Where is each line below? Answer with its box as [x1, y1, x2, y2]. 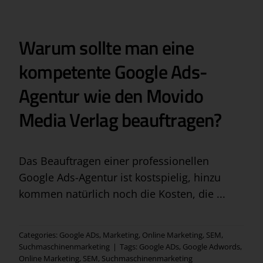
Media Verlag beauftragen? [18, 106, 221, 134]
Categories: [18, 230, 59, 241]
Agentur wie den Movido [18, 82, 204, 110]
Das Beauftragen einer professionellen [18, 154, 209, 168]
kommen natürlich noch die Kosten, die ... [18, 187, 225, 201]
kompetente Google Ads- [18, 58, 207, 86]
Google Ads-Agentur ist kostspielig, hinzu [18, 170, 221, 185]
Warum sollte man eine [18, 33, 194, 62]
